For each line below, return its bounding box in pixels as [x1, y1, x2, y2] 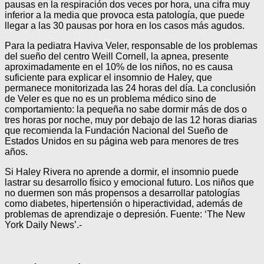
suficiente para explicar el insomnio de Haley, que [5, 72, 212, 82]
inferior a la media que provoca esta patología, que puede [5, 9, 245, 20]
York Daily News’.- [5, 219, 82, 230]
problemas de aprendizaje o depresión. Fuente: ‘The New [5, 209, 245, 219]
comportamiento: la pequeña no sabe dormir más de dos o [5, 104, 247, 114]
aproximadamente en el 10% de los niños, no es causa [5, 61, 233, 72]
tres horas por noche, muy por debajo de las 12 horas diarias [5, 114, 257, 125]
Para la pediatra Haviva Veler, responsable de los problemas [5, 40, 258, 51]
